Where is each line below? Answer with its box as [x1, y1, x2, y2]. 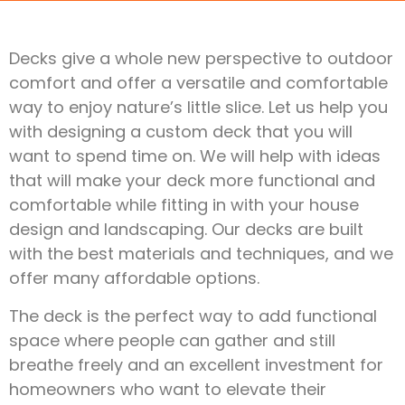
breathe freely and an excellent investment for [9, 353, 383, 376]
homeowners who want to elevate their [9, 377, 326, 400]
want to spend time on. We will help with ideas [9, 145, 381, 168]
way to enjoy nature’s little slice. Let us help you [9, 96, 388, 119]
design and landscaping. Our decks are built [9, 218, 363, 241]
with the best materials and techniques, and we [9, 242, 393, 266]
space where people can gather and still [9, 328, 335, 352]
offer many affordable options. [9, 267, 259, 290]
